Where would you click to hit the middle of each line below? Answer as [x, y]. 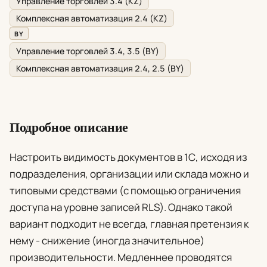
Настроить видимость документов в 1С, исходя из [128, 157]
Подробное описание [69, 127]
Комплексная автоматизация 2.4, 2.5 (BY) [100, 69]
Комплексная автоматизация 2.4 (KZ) [92, 18]
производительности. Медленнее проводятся [121, 257]
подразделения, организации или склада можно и [129, 174]
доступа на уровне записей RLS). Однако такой [121, 207]
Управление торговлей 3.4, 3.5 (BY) [88, 51]
